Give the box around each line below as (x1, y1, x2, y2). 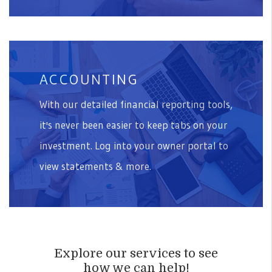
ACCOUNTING (39, 70, 138, 88)
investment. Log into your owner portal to (39, 138, 228, 152)
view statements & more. (39, 159, 151, 172)
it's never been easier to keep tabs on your (39, 118, 228, 131)
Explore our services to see (54, 246, 218, 260)
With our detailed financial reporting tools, (39, 97, 233, 110)
